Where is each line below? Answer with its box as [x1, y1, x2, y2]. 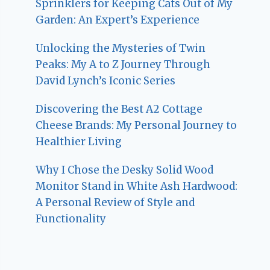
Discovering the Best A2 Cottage [36, 102, 203, 116]
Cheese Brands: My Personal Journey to [36, 119, 237, 133]
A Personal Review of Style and [36, 196, 195, 210]
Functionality [36, 212, 107, 226]
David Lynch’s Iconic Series [36, 74, 176, 88]
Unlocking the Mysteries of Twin [36, 42, 206, 55]
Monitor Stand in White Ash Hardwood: [36, 180, 238, 193]
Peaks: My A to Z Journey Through [36, 58, 211, 72]
